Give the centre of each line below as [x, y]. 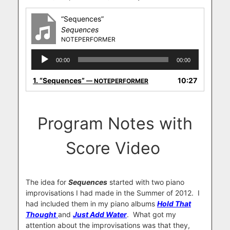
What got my [155, 214]
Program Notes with [115, 123]
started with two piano [146, 182]
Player [41, 65]
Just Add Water [100, 214]
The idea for [47, 182]
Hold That [174, 203]
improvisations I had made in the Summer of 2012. [110, 193]
